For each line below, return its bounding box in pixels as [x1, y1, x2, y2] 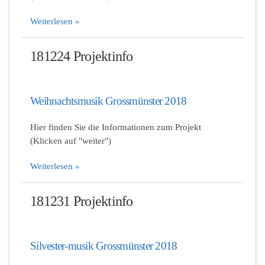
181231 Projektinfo [30, 193, 133, 209]
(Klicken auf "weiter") [30, 136, 111, 146]
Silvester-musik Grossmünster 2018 [30, 240, 177, 252]
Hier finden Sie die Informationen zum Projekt [30, 122, 201, 132]
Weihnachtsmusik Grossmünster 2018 [30, 95, 187, 107]
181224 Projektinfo [30, 49, 133, 64]
